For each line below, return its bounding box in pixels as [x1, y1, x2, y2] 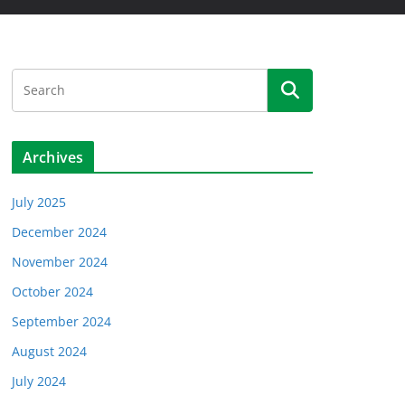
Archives [23, 147, 84, 168]
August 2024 [12, 343, 87, 361]
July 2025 [12, 193, 66, 212]
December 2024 [12, 223, 107, 241]
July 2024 [12, 372, 66, 391]
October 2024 [12, 283, 93, 301]
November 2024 [12, 253, 108, 271]
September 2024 [12, 313, 111, 331]
